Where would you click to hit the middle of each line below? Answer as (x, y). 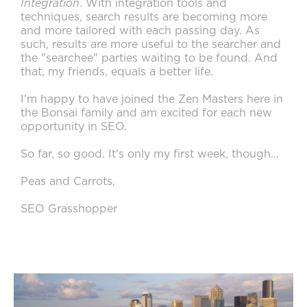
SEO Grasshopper (69, 209)
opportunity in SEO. (74, 127)
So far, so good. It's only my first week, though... (150, 154)
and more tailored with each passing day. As (140, 31)
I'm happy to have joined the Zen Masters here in (152, 99)
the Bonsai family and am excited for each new (146, 113)
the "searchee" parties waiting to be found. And (149, 58)
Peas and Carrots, (68, 182)
